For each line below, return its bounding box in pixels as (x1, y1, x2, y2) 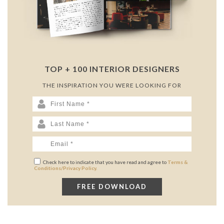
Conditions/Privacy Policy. (34, 165, 97, 171)
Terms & (167, 159, 188, 165)
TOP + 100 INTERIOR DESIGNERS (44, 64, 180, 74)
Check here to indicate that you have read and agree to (43, 159, 167, 165)
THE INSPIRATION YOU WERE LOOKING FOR (42, 81, 181, 89)
